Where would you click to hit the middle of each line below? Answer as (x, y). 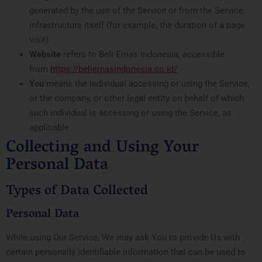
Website (45, 54)
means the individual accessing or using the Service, (147, 83)
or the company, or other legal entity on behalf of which (137, 98)
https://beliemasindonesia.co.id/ (114, 69)
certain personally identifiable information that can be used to (126, 252)
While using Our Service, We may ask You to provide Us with (123, 237)
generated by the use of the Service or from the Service (136, 10)
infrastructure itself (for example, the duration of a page (137, 25)
